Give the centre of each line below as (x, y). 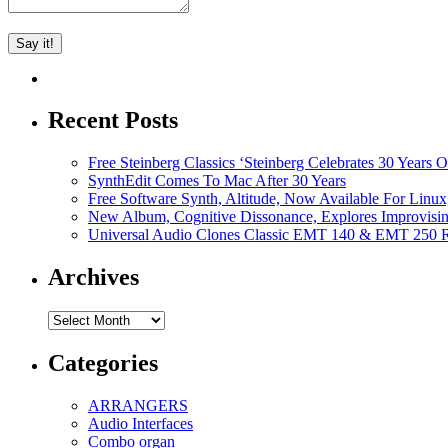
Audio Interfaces (140, 423)
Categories (103, 363)
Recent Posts (113, 120)
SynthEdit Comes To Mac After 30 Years (217, 181)
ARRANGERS (138, 405)
